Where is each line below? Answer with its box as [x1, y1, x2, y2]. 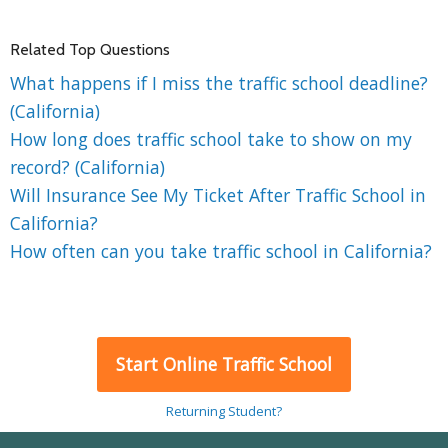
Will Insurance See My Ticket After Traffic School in [10, 183, 426, 208]
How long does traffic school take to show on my [10, 127, 412, 152]
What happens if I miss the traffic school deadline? [10, 71, 428, 96]
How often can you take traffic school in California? [10, 239, 432, 264]
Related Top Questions [10, 40, 170, 60]
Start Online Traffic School [116, 352, 332, 377]
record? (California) [10, 155, 165, 180]
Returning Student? [166, 402, 282, 421]
